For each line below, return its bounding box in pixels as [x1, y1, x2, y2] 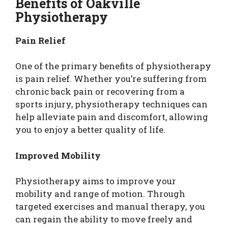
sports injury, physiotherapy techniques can [15, 98, 208, 110]
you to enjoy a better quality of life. [15, 124, 165, 135]
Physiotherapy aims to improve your [15, 175, 176, 187]
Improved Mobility [15, 149, 101, 161]
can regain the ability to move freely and [15, 213, 192, 225]
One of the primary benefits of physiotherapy [15, 60, 211, 72]
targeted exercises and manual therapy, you [15, 201, 205, 212]
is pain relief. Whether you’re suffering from [15, 73, 207, 84]
